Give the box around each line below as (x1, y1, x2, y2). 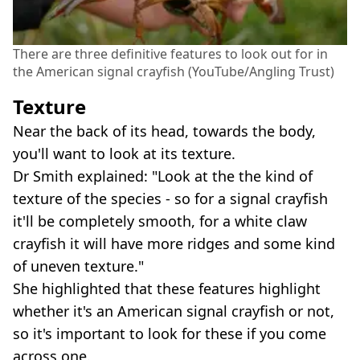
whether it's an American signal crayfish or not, (13, 301, 334, 321)
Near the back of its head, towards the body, (13, 121, 316, 141)
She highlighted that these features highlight (13, 279, 321, 299)
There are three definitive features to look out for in (13, 45, 328, 63)
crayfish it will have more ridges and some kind (13, 234, 335, 254)
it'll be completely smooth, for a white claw (13, 211, 307, 231)
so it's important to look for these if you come (13, 324, 326, 344)
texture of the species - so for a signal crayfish (13, 189, 328, 209)
